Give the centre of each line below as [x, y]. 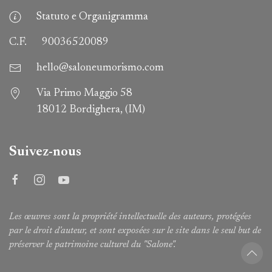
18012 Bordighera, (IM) [91, 110]
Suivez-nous [45, 152]
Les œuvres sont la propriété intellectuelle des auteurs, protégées [130, 217]
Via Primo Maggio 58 [84, 93]
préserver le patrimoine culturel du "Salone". [93, 245]
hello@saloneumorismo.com [100, 68]
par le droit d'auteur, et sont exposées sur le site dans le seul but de [135, 231]
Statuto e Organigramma [92, 17]
